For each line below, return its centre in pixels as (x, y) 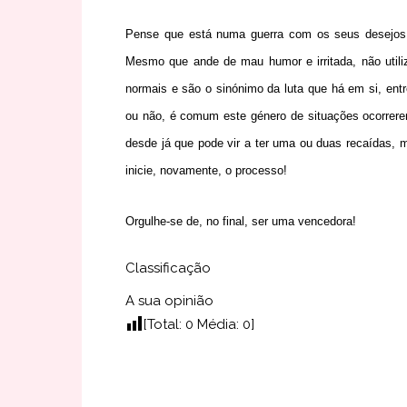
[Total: (164, 324)
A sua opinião (169, 301)
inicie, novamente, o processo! (206, 170)
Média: (218, 324)
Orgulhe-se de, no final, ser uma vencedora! (241, 221)
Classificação (168, 268)
